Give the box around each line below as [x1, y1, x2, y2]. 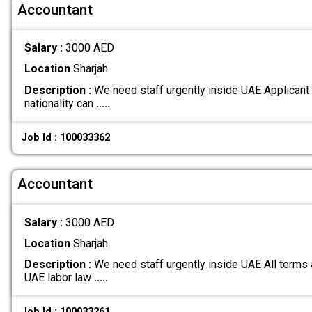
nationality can [24, 96, 96, 110]
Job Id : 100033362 [22, 131, 111, 143]
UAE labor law [24, 270, 94, 284]
